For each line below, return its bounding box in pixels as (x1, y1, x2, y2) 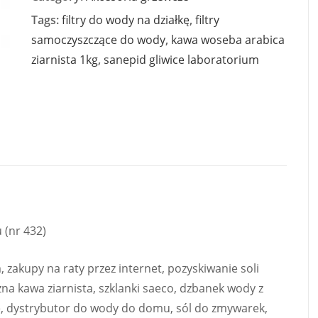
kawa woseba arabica (171, 32, 285, 48)
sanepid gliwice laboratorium (104, 52, 259, 68)
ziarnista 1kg (31, 52, 98, 68)
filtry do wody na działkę (62, 12, 190, 28)
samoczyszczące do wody (31, 32, 165, 48)
